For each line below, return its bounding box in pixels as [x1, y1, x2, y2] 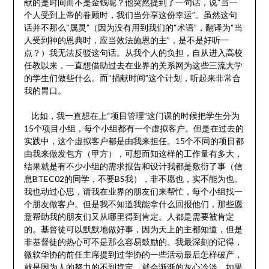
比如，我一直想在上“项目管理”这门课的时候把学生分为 [23, 110, 240, 121]
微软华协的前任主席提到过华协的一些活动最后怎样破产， [23, 249, 243, 260]
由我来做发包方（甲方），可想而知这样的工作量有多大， [23, 148, 243, 159]
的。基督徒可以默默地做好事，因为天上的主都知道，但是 [23, 224, 243, 235]
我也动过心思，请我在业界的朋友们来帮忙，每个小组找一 [23, 186, 243, 197]
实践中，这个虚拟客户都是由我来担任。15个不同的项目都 [23, 136, 244, 147]
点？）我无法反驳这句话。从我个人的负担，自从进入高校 [23, 47, 243, 58]
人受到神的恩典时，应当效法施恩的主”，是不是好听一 [23, 35, 229, 46]
